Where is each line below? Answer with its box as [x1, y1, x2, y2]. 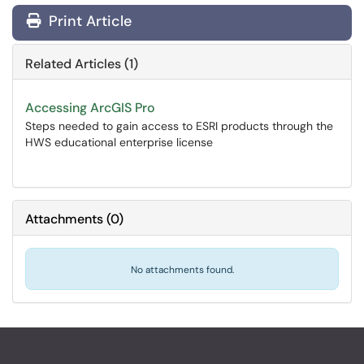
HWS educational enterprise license [25, 135, 213, 149]
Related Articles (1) [25, 55, 138, 72]
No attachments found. [130, 263, 234, 276]
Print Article [45, 11, 132, 31]
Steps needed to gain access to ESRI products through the [25, 119, 333, 133]
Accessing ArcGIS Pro [25, 99, 155, 116]
